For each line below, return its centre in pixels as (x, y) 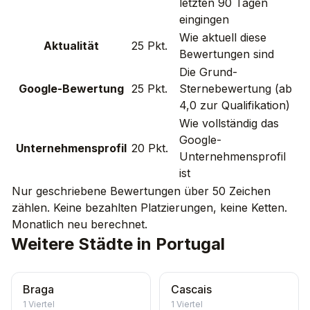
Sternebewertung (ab (236, 89)
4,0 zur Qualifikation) (235, 105)
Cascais (191, 289)
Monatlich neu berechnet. (80, 224)
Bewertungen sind (227, 54)
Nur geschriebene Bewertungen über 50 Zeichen (141, 191)
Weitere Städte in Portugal (118, 244)
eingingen (204, 19)
